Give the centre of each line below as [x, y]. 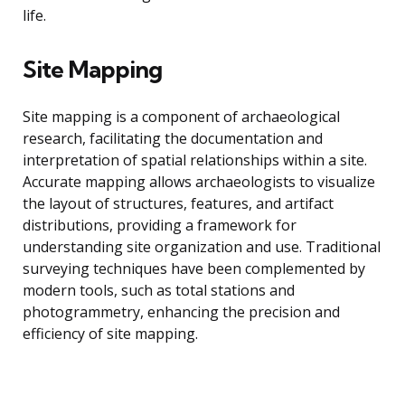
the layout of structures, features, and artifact [178, 204]
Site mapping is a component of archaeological [181, 117]
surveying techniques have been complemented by [194, 269]
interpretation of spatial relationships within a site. [195, 160]
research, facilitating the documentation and [173, 139]
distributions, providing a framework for [160, 226]
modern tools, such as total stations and [159, 291]
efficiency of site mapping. [110, 334]
